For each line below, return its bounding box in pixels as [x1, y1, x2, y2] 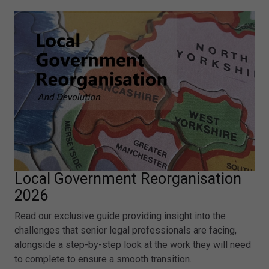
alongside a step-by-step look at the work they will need [14, 239, 251, 251]
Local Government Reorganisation [14, 170, 241, 188]
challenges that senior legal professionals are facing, [14, 225, 237, 237]
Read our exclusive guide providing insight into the [14, 210, 226, 222]
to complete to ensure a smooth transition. [14, 253, 192, 265]
